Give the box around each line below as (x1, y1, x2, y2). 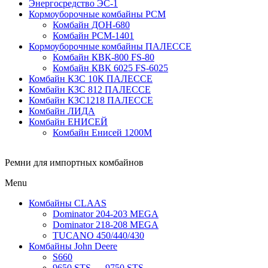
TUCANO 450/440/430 (53, 230, 144, 240)
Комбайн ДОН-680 (53, 20, 130, 30)
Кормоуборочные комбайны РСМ (29, 9, 166, 19)
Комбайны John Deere (29, 241, 117, 251)
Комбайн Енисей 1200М (53, 127, 152, 138)
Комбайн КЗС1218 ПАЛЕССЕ (29, 95, 153, 105)
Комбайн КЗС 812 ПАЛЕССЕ (29, 84, 151, 95)
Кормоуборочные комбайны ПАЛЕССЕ (29, 41, 191, 51)
